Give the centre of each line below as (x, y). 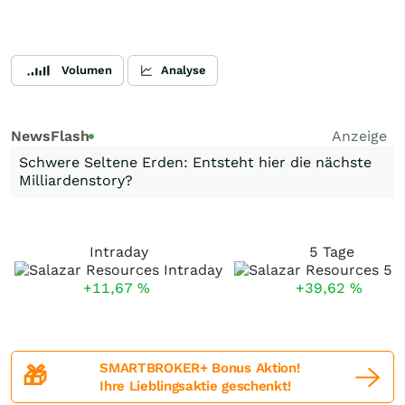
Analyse (184, 70)
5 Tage (331, 252)
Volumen (87, 70)
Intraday (118, 252)
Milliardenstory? (76, 180)
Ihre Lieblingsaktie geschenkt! (195, 386)
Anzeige (359, 136)
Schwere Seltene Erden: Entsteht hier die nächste (195, 162)
